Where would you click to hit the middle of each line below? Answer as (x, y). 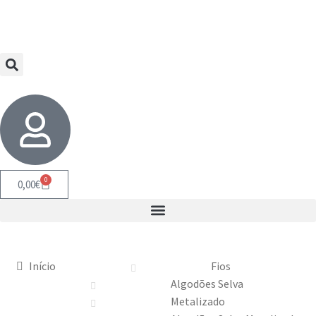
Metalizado (197, 301)
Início (43, 266)
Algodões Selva (207, 283)
